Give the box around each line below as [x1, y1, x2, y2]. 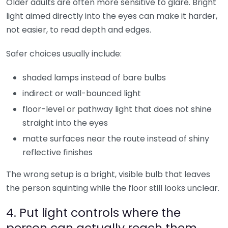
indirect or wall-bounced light [22, 87, 141, 99]
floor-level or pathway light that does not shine [22, 103, 212, 115]
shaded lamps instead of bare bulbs [22, 71, 166, 83]
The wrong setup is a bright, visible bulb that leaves [6, 168, 210, 180]
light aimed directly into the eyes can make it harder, [6, 10, 217, 22]
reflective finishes [22, 146, 93, 158]
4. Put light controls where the [6, 204, 181, 221]
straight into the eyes [22, 117, 108, 129]
